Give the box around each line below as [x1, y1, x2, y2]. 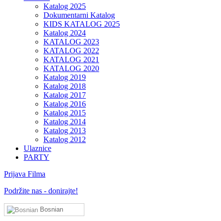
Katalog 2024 [43, 29, 86, 37]
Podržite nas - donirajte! [4, 186, 78, 195]
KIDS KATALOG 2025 [43, 20, 120, 28]
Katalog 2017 [43, 91, 86, 99]
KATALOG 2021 [43, 55, 99, 64]
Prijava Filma [4, 170, 45, 178]
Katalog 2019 [43, 73, 86, 81]
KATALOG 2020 [43, 64, 99, 73]
